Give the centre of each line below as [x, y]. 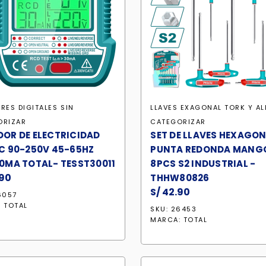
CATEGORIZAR [178, 122]
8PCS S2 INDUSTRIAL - [203, 164]
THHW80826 [180, 178]
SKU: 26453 [174, 209]
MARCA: [167, 220]
